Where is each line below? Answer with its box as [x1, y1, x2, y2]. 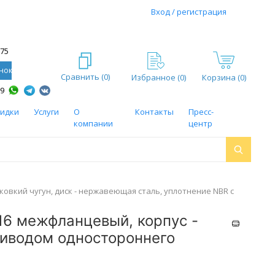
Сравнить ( [60, 71, 104, 82]
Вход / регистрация [150, 6, 227, 17]
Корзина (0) [201, 71, 246, 83]
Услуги [33, 106, 59, 117]
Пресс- [188, 106, 214, 117]
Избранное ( [131, 71, 180, 83]
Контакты [135, 106, 174, 117]
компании [73, 118, 113, 129]
